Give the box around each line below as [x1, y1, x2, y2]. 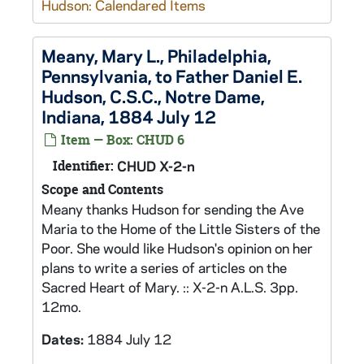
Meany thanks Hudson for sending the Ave [41, 200, 304, 218]
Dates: [41, 330, 87, 348]
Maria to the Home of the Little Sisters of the [41, 219, 320, 237]
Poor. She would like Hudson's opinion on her [41, 239, 313, 257]
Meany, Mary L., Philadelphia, [41, 44, 271, 67]
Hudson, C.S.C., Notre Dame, [41, 84, 265, 107]
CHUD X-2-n [117, 157, 195, 175]
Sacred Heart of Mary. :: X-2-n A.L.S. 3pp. [41, 278, 298, 296]
